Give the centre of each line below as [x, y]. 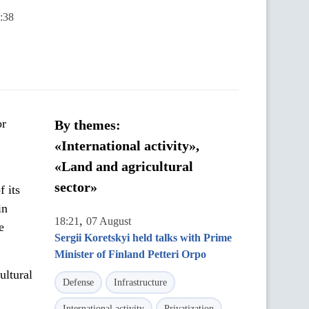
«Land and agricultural [124, 166]
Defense [78, 282]
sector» [76, 187]
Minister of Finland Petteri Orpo [130, 254]
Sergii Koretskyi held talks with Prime [143, 238]
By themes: [88, 125]
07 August [109, 221]
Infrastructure [140, 282]
